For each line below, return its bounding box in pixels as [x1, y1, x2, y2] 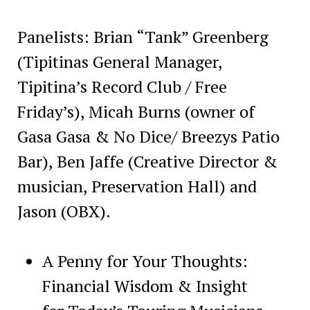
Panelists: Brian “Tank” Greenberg [17, 25, 268, 48]
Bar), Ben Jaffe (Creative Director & [17, 149, 277, 172]
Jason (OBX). [17, 199, 111, 222]
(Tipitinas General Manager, [17, 50, 222, 73]
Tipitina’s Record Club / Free [17, 75, 227, 98]
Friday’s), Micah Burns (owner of [17, 100, 255, 122]
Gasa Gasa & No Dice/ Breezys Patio [17, 125, 280, 147]
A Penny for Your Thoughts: [42, 249, 248, 272]
